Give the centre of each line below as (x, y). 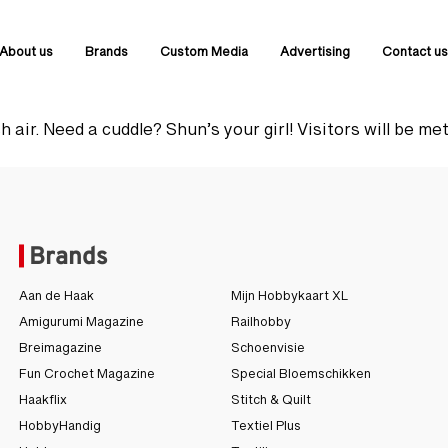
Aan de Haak (56, 300)
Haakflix (42, 404)
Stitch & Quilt (270, 404)
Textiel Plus (265, 430)
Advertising (315, 55)
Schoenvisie (267, 352)
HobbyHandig (59, 430)
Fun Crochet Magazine (86, 378)
